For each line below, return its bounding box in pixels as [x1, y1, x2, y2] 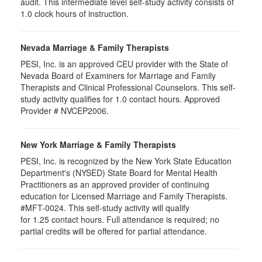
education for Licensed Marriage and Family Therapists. [20, 190, 227, 202]
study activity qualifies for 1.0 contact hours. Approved [20, 93, 220, 105]
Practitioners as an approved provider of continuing [20, 178, 209, 190]
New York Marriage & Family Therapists [20, 139, 176, 150]
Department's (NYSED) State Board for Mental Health [20, 167, 218, 178]
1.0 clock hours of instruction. [20, 8, 129, 19]
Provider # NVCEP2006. [20, 105, 109, 116]
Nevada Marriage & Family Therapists [20, 42, 169, 53]
